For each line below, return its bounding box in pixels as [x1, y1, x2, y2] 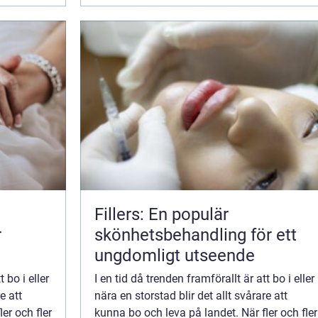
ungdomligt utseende [94, 246, 255, 266]
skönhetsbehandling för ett [94, 225, 297, 246]
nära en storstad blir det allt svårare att [94, 289, 287, 303]
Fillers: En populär [94, 204, 229, 225]
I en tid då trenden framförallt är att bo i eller [94, 272, 314, 286]
